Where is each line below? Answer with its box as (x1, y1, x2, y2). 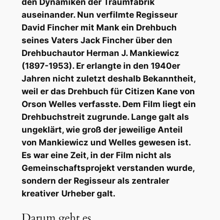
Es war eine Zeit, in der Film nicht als (21, 150, 171, 160)
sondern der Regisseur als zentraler (21, 175, 169, 186)
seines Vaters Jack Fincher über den (21, 35, 172, 45)
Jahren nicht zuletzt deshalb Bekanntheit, (21, 73, 195, 83)
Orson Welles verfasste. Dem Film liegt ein (21, 99, 196, 109)
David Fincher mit (21, 22, 96, 32)
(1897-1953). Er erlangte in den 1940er (21, 60, 180, 71)
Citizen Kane (124, 86, 178, 96)
